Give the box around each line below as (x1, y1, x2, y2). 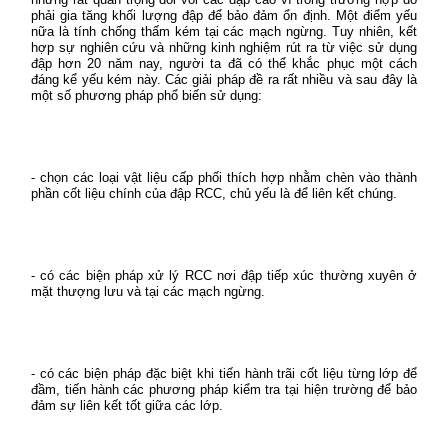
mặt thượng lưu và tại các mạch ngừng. (31, 284, 265, 299)
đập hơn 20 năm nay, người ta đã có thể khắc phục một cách (31, 56, 417, 71)
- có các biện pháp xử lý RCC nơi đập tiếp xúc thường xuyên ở (31, 268, 417, 283)
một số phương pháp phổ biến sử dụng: (31, 88, 262, 103)
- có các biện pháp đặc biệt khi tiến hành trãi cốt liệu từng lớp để (31, 366, 417, 381)
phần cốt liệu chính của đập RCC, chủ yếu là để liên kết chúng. (31, 186, 397, 201)
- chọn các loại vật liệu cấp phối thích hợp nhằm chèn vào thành (31, 170, 417, 185)
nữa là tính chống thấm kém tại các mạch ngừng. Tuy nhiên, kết (31, 24, 417, 39)
